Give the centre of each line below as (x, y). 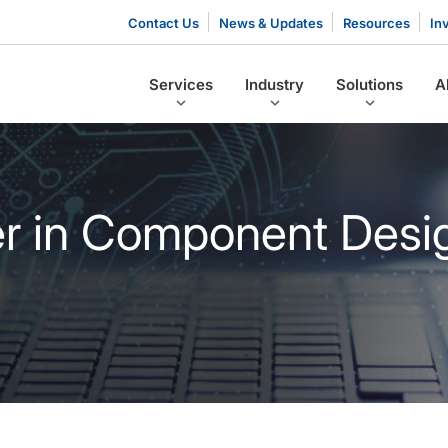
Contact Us (163, 23)
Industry (274, 84)
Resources (376, 23)
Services (181, 84)
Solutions (369, 84)
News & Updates (270, 23)
